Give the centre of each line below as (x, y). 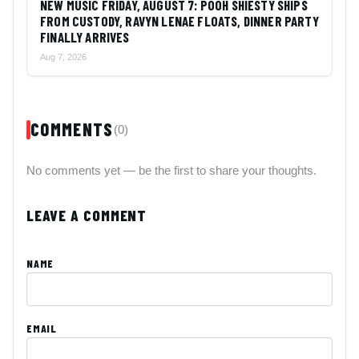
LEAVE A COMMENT (87, 216)
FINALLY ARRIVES (85, 37)
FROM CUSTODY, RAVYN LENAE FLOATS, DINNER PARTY (179, 21)
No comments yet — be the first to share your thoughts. (171, 171)
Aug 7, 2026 (63, 57)
